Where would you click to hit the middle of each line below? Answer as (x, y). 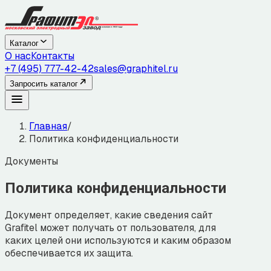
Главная (48, 126)
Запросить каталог (44, 84)
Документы (31, 161)
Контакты (53, 56)
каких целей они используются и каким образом (118, 240)
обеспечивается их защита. (69, 253)
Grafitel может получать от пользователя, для (110, 227)
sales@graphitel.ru (136, 69)
